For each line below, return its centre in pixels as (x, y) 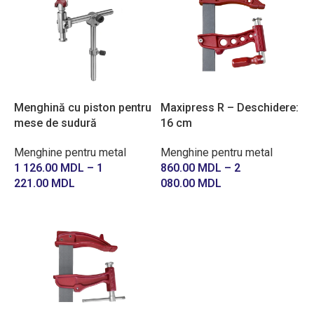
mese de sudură (55, 123)
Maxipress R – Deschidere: (230, 108)
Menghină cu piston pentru (83, 108)
